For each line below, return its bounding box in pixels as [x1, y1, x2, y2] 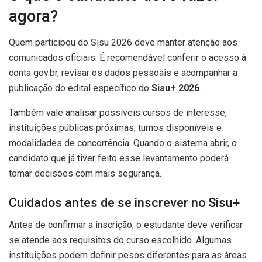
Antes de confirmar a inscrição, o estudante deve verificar [9, 219, 243, 231]
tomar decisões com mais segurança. [9, 167, 161, 179]
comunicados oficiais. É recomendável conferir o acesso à [9, 51, 246, 63]
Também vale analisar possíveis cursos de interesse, [9, 106, 227, 118]
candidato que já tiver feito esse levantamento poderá [9, 152, 229, 164]
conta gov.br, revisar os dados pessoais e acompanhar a [9, 67, 237, 78]
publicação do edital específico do [9, 82, 151, 94]
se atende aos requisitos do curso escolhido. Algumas [9, 235, 232, 246]
